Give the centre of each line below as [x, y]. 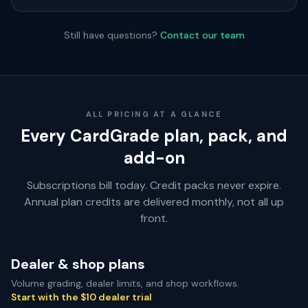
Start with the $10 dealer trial [81, 297]
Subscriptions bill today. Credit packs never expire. [154, 185]
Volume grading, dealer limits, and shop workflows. [125, 283]
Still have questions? [110, 35]
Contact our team [202, 35]
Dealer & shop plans [78, 264]
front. [154, 218]
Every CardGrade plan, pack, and [154, 136]
